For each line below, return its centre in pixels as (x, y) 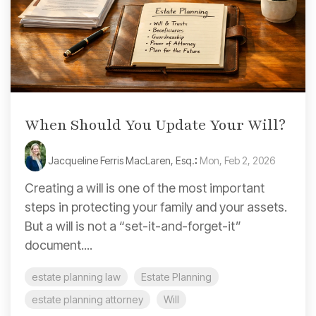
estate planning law (76, 276)
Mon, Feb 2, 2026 (237, 160)
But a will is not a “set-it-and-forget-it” (133, 226)
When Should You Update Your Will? (155, 125)
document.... (59, 245)
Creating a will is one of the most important (145, 188)
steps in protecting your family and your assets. (156, 207)
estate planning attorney (87, 299)
